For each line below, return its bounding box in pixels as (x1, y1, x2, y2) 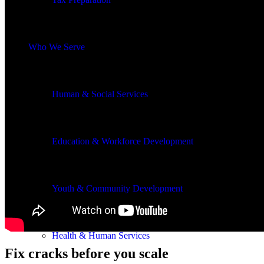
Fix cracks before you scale (5, 245, 169, 261)
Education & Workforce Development (52, 136, 193, 146)
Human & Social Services (52, 89, 148, 99)
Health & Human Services (52, 230, 150, 240)
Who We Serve (28, 42, 85, 52)
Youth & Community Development (52, 183, 183, 193)
